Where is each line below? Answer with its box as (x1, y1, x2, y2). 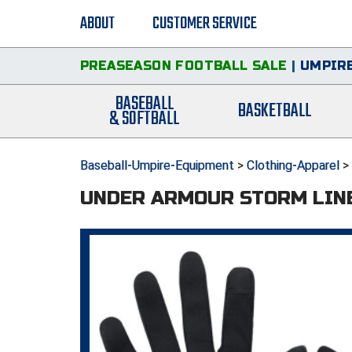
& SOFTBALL (109, 104, 180, 134)
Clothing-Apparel (247, 158, 339, 173)
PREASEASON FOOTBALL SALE (80, 58, 288, 73)
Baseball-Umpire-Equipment (80, 158, 234, 173)
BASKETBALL (238, 97, 312, 126)
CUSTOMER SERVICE (152, 10, 257, 37)
